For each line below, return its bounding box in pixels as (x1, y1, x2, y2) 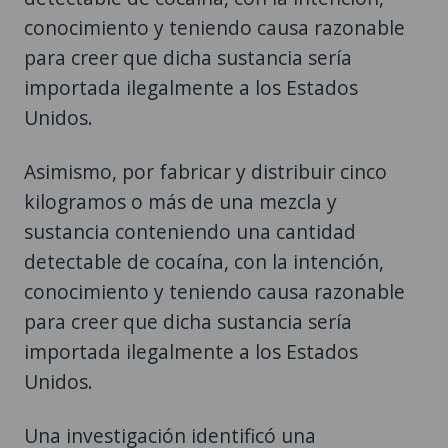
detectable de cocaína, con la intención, (24, 248, 384, 276)
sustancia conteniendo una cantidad (24, 218, 356, 246)
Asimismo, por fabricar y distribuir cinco (24, 158, 387, 186)
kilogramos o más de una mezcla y (24, 188, 337, 216)
